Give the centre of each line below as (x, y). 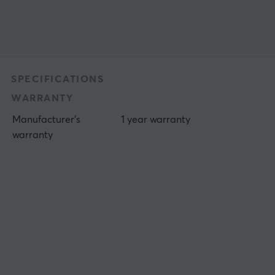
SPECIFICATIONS (58, 79)
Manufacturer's (47, 120)
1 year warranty (156, 120)
